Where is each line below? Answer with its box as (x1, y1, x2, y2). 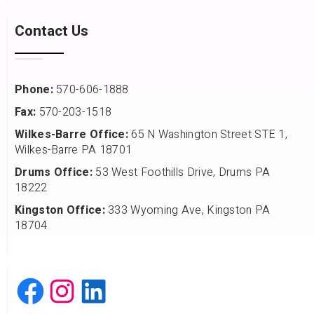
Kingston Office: (15, 202, 105, 219)
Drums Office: (15, 164, 93, 182)
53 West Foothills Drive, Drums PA (92, 164, 271, 182)
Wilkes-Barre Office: (15, 126, 128, 144)
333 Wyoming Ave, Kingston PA (104, 202, 271, 219)
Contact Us (15, 20, 88, 43)
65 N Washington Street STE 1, (128, 126, 288, 144)
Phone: (15, 81, 53, 99)
